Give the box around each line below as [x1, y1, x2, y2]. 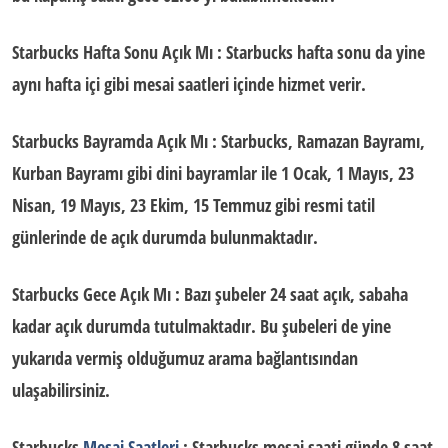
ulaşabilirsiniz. [12, 378, 110, 402]
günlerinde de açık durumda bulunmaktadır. [12, 225, 318, 249]
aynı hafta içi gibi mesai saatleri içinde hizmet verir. [12, 72, 366, 96]
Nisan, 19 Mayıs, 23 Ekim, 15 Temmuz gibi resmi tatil [12, 193, 375, 217]
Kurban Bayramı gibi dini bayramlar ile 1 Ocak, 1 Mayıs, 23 [12, 161, 414, 185]
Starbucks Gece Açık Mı [12, 282, 171, 306]
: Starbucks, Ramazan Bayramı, [208, 129, 425, 153]
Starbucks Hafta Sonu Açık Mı [12, 40, 213, 64]
